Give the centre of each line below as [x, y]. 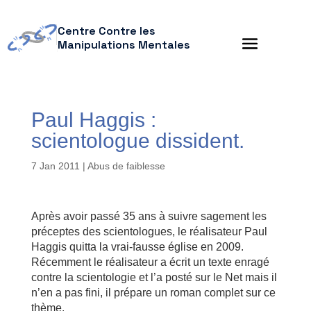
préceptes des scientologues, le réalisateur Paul [149, 232]
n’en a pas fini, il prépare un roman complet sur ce [153, 293]
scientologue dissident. [137, 141]
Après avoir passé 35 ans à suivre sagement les [149, 216]
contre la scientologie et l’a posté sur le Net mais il [154, 277]
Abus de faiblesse [126, 166]
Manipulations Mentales [124, 45]
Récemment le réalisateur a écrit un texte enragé [150, 262]
